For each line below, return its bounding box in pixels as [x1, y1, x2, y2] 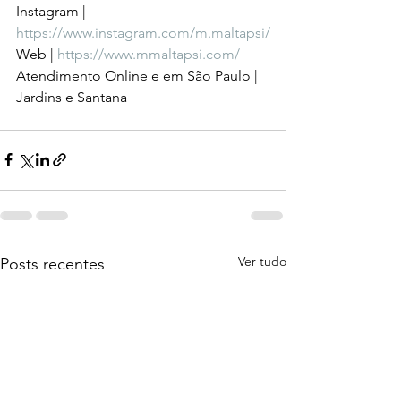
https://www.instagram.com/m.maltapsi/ [16, 23, 270, 41]
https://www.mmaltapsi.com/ [57, 45, 240, 63]
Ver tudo [238, 252, 286, 269]
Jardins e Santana [16, 88, 127, 106]
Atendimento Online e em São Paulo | [16, 66, 261, 84]
